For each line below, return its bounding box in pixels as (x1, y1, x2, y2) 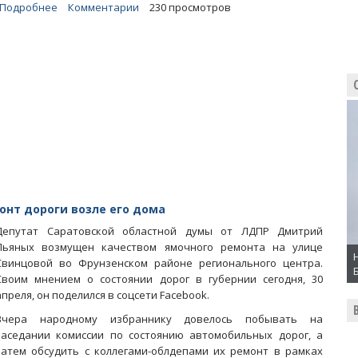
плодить (58, 80, 101, 94)
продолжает (58, 64, 121, 78)
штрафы (58, 112, 100, 126)
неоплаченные (58, 96, 135, 110)
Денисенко (58, 48, 113, 62)
